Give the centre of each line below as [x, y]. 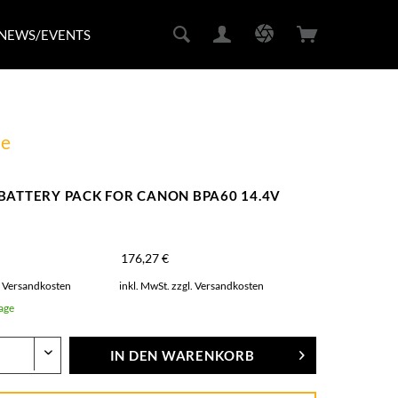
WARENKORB [208, 355]
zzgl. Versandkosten [218, 286]
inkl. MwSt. [146, 286]
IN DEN [134, 355]
